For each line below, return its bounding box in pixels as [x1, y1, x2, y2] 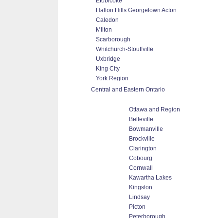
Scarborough [96, 36, 130, 43]
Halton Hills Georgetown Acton [96, 7, 177, 14]
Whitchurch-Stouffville [96, 46, 153, 53]
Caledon [96, 17, 119, 23]
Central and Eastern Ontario [91, 86, 165, 93]
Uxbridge [96, 55, 120, 62]
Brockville [129, 135, 155, 142]
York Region [96, 75, 128, 82]
